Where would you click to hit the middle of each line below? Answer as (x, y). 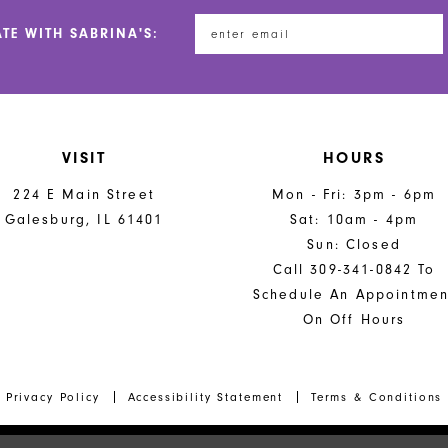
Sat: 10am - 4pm (354, 219)
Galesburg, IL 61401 (84, 219)
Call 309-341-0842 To (354, 269)
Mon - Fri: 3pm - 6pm (354, 194)
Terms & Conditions (376, 396)
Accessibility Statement (205, 396)
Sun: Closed (354, 244)
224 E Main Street (84, 194)
